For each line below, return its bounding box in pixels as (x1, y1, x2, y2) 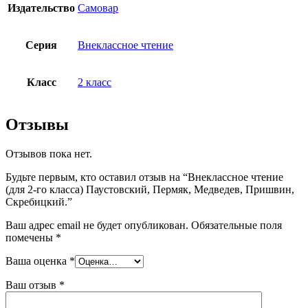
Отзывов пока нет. (5, 147, 92, 159)
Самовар (78, 2, 118, 14)
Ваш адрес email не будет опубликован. (5, 219, 188, 231)
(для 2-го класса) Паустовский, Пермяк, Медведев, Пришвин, (5, 183, 294, 195)
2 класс (78, 76, 111, 89)
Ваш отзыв (5, 278, 59, 291)
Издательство (8, 2, 75, 14)
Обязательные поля (191, 219, 282, 231)
